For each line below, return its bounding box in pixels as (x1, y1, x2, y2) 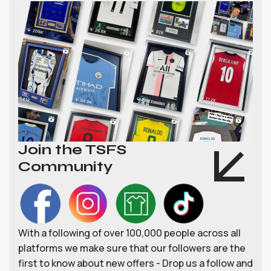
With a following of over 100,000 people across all (18, 226, 241, 240)
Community (18, 158, 113, 176)
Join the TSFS (18, 141, 126, 159)
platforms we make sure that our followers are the (18, 241, 246, 255)
